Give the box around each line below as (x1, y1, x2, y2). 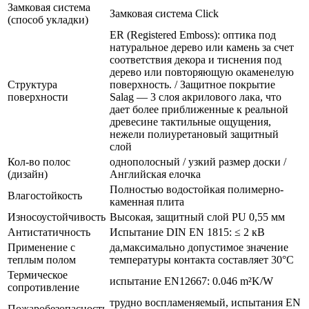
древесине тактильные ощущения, (110, 116, 271, 128)
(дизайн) (8, 168, 48, 181)
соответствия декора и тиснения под (110, 54, 281, 66)
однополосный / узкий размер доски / (110, 156, 286, 168)
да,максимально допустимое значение (110, 241, 288, 254)
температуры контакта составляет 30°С (110, 254, 294, 266)
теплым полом (8, 254, 76, 266)
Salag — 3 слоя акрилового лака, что (110, 91, 281, 103)
